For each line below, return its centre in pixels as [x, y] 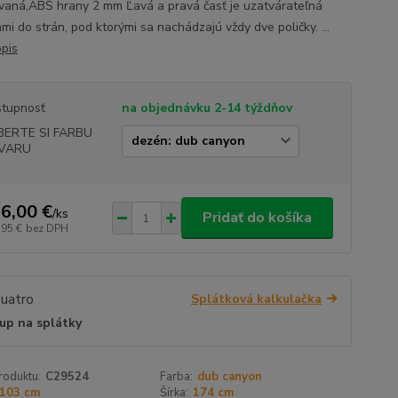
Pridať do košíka [257, 218]
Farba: [177, 377]
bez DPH [47, 228]
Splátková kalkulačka [256, 299]
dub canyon [230, 377]
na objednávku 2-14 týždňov [207, 108]
